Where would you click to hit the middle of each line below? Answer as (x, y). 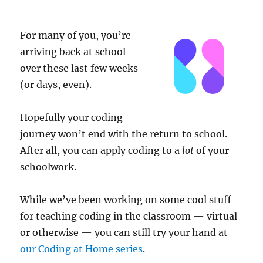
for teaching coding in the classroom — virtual (129, 216)
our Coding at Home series (82, 249)
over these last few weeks (79, 68)
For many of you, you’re (76, 36)
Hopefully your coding (72, 118)
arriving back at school (73, 52)
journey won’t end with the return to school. (124, 134)
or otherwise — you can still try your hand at (124, 233)
